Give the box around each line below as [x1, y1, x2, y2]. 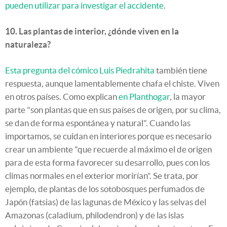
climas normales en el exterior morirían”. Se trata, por [5, 170, 199, 180]
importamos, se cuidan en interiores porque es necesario [5, 131, 211, 141]
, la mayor [170, 91, 206, 101]
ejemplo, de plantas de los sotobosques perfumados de [5, 183, 205, 194]
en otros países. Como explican [5, 91, 119, 101]
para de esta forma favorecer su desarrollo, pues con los [5, 157, 210, 167]
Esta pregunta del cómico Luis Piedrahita [5, 65, 155, 75]
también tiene [155, 65, 207, 75]
